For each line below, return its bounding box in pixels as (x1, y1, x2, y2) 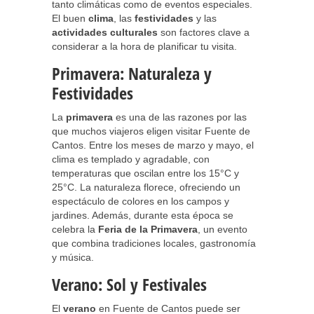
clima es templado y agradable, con (52, 153, 210, 165)
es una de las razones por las (113, 111, 247, 123)
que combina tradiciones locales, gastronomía (52, 238, 256, 249)
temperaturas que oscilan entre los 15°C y (52, 168, 239, 179)
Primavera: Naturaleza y (52, 62, 212, 85)
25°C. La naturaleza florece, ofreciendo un (52, 182, 240, 193)
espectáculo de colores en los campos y (52, 196, 229, 207)
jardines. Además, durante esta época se (52, 210, 233, 221)
